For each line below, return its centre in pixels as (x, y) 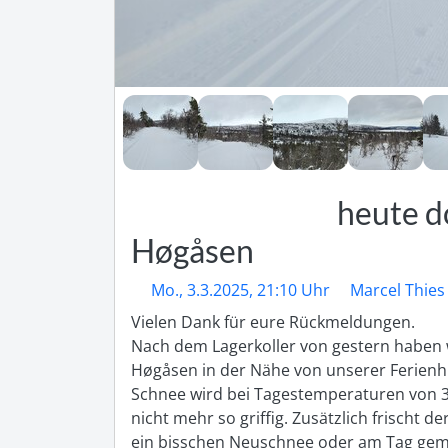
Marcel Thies (397, 290)
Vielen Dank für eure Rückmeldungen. (275, 322)
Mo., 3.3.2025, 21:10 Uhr (240, 290)
